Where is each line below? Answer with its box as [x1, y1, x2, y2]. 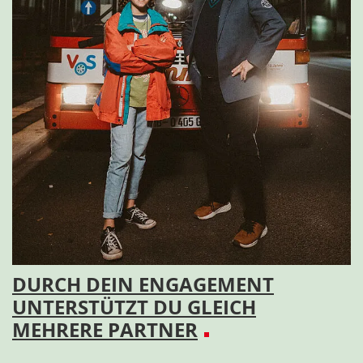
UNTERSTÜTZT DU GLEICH [12, 293, 256, 321]
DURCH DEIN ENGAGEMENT [12, 271, 274, 298]
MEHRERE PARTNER [12, 316, 198, 344]
